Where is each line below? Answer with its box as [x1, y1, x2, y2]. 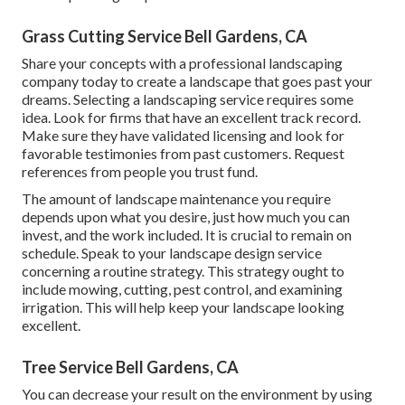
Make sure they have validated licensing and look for [22, 127, 344, 145]
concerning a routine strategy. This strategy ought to [22, 262, 344, 280]
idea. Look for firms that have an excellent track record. [22, 108, 361, 127]
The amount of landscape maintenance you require [22, 190, 331, 208]
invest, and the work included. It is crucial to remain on [22, 226, 352, 244]
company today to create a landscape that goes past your [22, 72, 372, 90]
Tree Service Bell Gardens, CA [22, 357, 239, 378]
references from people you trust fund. [22, 163, 258, 181]
